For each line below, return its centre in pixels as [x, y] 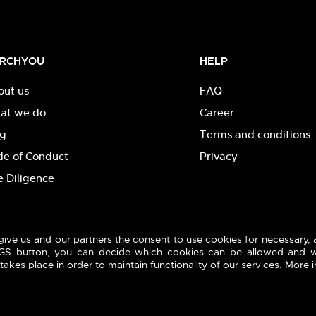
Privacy [218, 156]
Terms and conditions [255, 134]
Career [217, 112]
